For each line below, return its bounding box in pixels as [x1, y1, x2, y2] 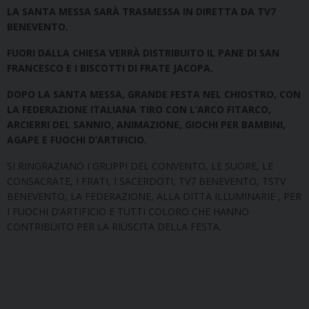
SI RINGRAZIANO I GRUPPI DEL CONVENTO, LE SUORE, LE [7, 159, 273, 172]
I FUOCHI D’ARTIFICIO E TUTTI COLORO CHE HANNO [7, 204, 249, 218]
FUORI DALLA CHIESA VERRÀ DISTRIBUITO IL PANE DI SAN [7, 46, 279, 59]
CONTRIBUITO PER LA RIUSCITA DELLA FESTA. [7, 219, 221, 233]
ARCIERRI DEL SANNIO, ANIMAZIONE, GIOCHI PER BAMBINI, [7, 117, 286, 131]
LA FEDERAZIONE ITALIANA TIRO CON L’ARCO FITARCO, [7, 102, 271, 116]
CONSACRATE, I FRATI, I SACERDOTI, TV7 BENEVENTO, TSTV [7, 174, 286, 188]
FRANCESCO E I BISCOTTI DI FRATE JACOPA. [7, 61, 213, 74]
